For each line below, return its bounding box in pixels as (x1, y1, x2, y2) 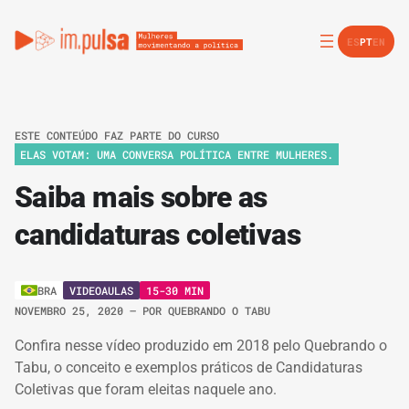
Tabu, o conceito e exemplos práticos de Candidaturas (15, 359, 362, 377)
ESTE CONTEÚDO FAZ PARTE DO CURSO (15, 128, 219, 142)
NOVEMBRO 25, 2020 (15, 303, 130, 319)
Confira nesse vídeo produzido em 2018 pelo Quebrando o (15, 337, 387, 355)
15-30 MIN (146, 282, 204, 298)
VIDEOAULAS (69, 282, 133, 298)
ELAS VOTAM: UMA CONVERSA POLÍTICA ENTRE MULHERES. (20, 146, 333, 162)
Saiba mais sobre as (15, 180, 267, 215)
